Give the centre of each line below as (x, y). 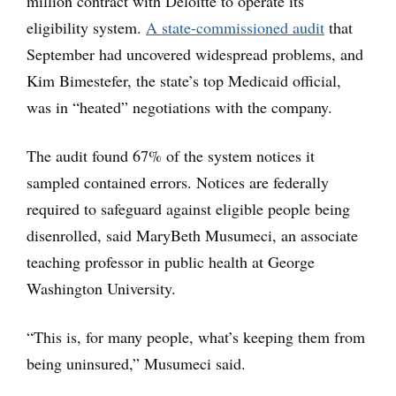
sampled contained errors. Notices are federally (178, 182)
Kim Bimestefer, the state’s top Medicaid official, (184, 80)
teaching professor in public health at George (171, 261)
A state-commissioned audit (235, 27)
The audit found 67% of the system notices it (171, 155)
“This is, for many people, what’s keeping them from (196, 336)
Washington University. (101, 288)
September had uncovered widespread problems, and (195, 53)
